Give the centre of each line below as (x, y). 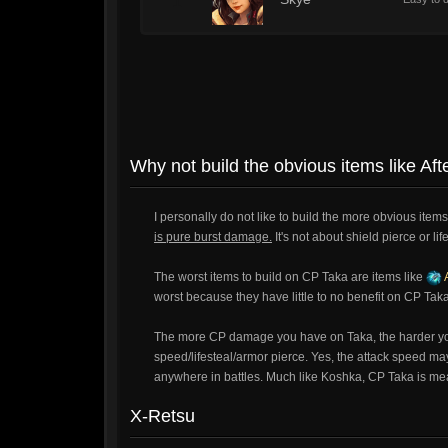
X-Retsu (162, 416)
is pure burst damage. (213, 237)
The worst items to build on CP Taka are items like (290, 277)
